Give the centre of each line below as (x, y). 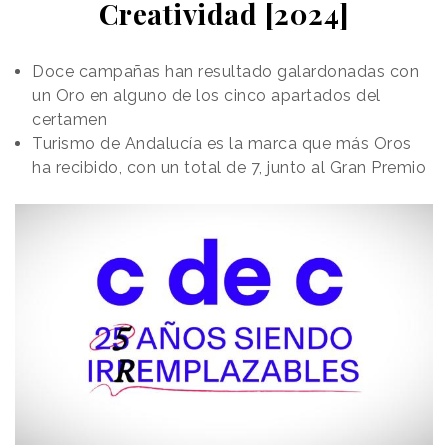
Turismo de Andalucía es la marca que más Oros (222, 144)
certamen (69, 120)
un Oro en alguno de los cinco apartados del (206, 96)
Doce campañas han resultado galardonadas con (225, 72)
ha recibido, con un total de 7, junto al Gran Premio (229, 168)
